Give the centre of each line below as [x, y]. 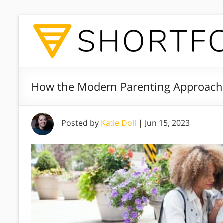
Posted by [81, 123]
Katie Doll [118, 123]
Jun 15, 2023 [167, 123]
